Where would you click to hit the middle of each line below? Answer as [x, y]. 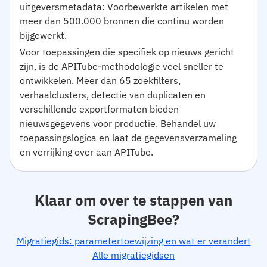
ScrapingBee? [133, 219]
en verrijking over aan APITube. [86, 152]
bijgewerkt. [43, 35]
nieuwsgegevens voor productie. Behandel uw [118, 123]
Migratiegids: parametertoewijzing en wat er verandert [133, 241]
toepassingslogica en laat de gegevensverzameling [128, 138]
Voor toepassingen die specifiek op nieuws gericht [127, 52]
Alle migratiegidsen [133, 255]
